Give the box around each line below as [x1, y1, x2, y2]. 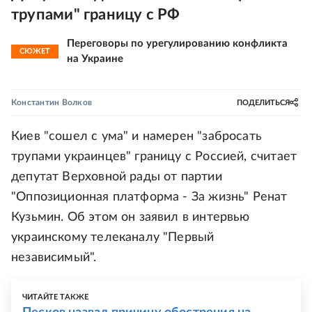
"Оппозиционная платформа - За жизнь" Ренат [11, 191, 288, 203]
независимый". [11, 251, 97, 264]
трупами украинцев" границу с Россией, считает [11, 150, 297, 163]
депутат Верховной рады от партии [11, 171, 222, 183]
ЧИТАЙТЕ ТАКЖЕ [22, 293, 89, 301]
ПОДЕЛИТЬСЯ [237, 98, 290, 107]
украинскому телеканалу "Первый [11, 231, 214, 244]
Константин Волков [11, 98, 93, 107]
